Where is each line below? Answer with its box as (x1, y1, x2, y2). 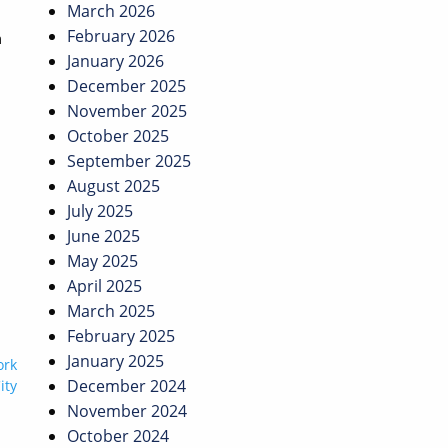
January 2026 (67, 50, 164, 73)
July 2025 (67, 200, 133, 223)
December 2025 (67, 75, 186, 98)
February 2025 (67, 325, 175, 348)
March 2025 (67, 300, 155, 323)
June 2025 (67, 225, 140, 248)
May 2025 (67, 250, 138, 273)
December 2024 (67, 375, 186, 398)
